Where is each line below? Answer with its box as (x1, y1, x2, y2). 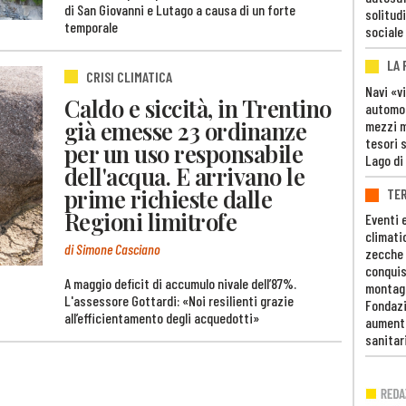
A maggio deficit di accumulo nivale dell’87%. (64, 275, 296, 293)
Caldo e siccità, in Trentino (64, 92, 332, 123)
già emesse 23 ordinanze (64, 114, 307, 146)
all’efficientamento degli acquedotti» (64, 309, 259, 327)
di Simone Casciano (64, 240, 160, 258)
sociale (365, 23, 403, 41)
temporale (64, 18, 118, 36)
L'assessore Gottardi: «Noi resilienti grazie (64, 292, 294, 310)
